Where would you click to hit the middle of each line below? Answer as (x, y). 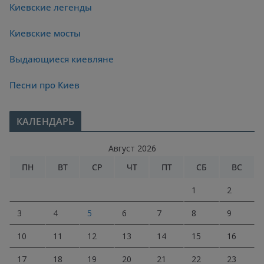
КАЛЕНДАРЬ (46, 121)
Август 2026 (132, 148)
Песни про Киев (44, 85)
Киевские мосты (45, 33)
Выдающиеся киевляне (62, 59)
